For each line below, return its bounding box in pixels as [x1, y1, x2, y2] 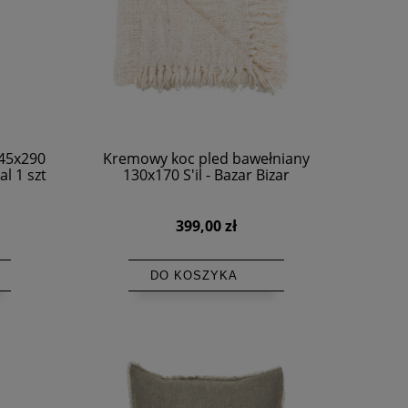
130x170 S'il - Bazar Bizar [122, 164, 290, 185]
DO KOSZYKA [149, 268, 238, 282]
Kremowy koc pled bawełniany [102, 148, 310, 168]
